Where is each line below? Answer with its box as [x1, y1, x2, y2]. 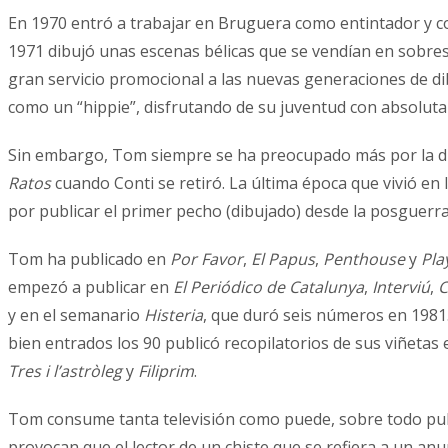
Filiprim [138, 359, 194, 382]
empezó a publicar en [8, 275, 173, 298]
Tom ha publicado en [8, 247, 170, 270]
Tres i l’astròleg [8, 359, 122, 382]
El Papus [247, 247, 315, 270]
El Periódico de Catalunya [173, 275, 364, 298]
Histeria [144, 303, 203, 326]
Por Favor [170, 247, 243, 270]
